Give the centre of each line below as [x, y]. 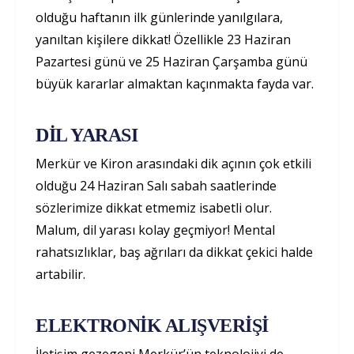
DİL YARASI [87, 135]
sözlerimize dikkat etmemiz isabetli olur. [154, 207]
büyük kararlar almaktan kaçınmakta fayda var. [175, 83]
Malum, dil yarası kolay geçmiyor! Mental [155, 230]
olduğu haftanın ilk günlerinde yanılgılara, [159, 17]
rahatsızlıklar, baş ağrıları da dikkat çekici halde [174, 252]
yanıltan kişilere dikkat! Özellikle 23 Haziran [163, 39]
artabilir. [60, 274]
